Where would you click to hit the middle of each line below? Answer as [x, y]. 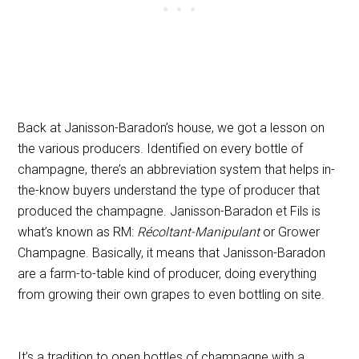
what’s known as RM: [78, 232]
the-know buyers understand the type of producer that [169, 190]
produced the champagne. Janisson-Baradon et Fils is [169, 211]
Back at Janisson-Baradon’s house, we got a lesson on [171, 127]
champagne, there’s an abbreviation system [141, 169]
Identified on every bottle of [225, 148]
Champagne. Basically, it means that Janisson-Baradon [172, 252]
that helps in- [300, 169]
